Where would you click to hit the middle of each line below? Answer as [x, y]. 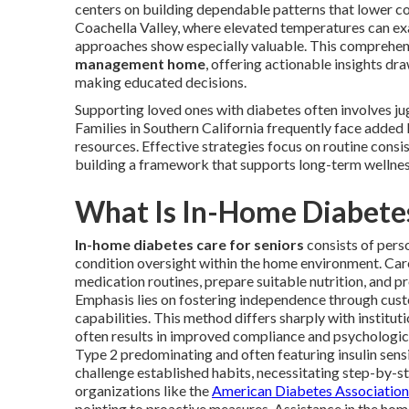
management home [140, 63]
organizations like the [143, 390]
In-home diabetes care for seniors [189, 244]
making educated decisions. [161, 82]
